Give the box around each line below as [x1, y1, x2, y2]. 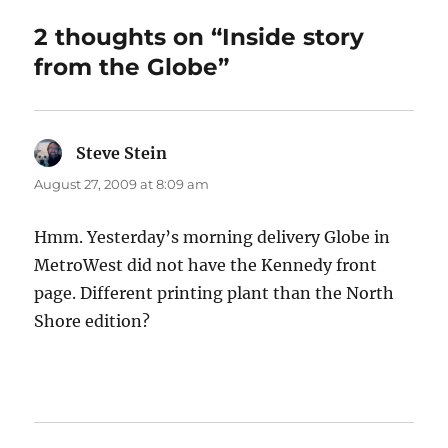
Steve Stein [76, 143, 168, 164]
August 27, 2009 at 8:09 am [34, 176, 210, 193]
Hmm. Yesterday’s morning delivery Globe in [34, 227, 391, 248]
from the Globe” [34, 53, 230, 82]
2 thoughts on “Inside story [34, 23, 365, 52]
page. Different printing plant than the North [34, 283, 395, 304]
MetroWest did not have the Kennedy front [34, 255, 378, 276]
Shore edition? [34, 311, 151, 332]
